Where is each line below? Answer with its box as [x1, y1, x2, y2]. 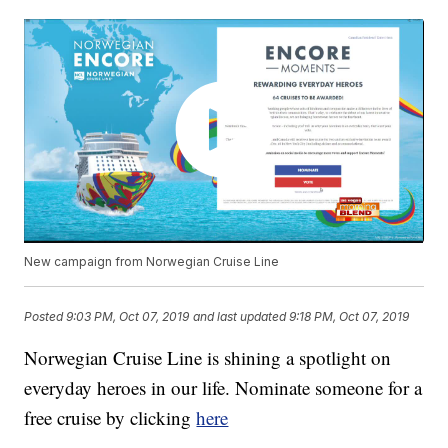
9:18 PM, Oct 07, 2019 [289, 308, 410, 324]
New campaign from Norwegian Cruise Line [24, 254, 280, 270]
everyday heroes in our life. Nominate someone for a [24, 375, 423, 401]
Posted [24, 308, 67, 324]
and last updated [193, 308, 287, 324]
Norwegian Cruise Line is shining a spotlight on [24, 345, 392, 371]
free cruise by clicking [24, 405, 197, 431]
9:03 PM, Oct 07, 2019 [66, 308, 190, 324]
